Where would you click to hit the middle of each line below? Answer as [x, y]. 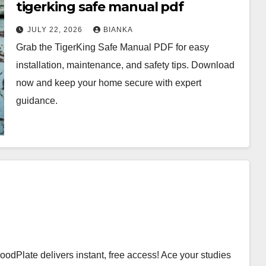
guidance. [37, 100]
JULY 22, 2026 [56, 29]
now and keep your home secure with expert [108, 83]
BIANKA [118, 29]
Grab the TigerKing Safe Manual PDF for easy [112, 47]
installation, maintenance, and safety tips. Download [125, 65]
